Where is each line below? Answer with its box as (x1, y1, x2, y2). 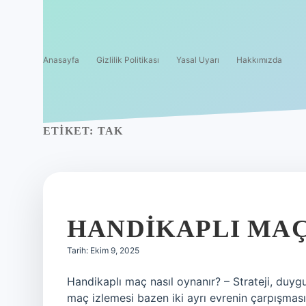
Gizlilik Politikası (96, 55, 159, 65)
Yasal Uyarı (176, 55, 219, 65)
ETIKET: (43, 125, 98, 137)
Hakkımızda (236, 55, 282, 65)
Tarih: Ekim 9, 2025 (67, 245, 139, 255)
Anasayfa (43, 55, 79, 65)
